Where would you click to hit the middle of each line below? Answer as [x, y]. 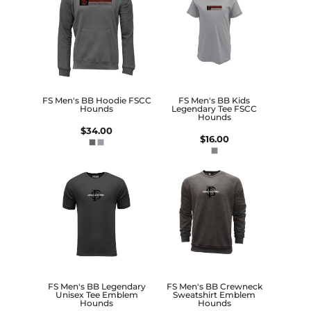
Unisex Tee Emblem [96, 295]
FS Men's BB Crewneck [214, 287]
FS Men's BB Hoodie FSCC [96, 100]
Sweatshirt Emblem [215, 295]
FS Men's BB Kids [215, 100]
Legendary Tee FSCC [215, 108]
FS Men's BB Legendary [96, 287]
